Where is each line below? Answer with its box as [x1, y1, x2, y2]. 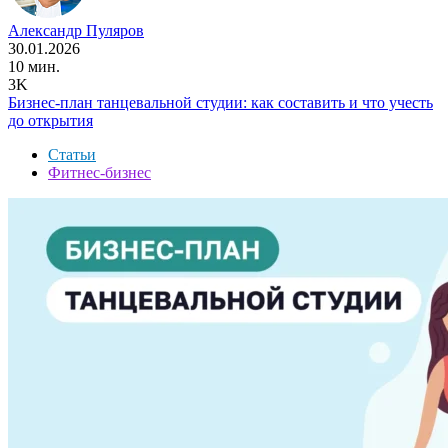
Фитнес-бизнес [48, 163, 151, 181]
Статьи [48, 145, 96, 163]
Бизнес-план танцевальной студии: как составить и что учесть [8, 93, 433, 111]
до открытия [8, 111, 93, 129]
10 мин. [8, 57, 60, 75]
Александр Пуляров [8, 21, 144, 39]
